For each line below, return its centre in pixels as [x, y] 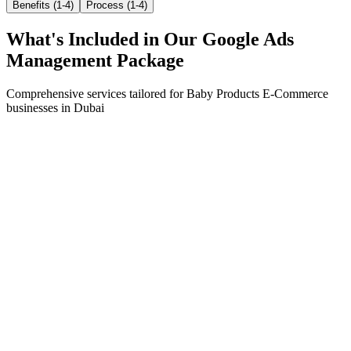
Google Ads [248, 39]
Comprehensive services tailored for [96, 93]
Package [148, 60]
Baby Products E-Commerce [257, 93]
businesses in [40, 107]
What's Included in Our [104, 39]
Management [59, 60]
